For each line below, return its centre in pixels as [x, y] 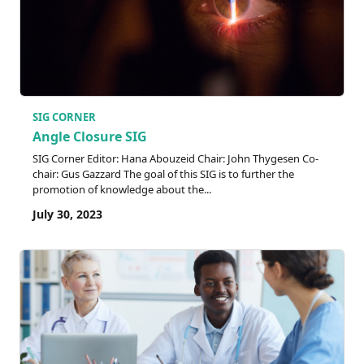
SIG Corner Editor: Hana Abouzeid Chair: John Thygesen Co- [175, 158]
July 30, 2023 [67, 214]
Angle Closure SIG [90, 136]
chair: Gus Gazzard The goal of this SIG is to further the [163, 173]
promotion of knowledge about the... [122, 189]
